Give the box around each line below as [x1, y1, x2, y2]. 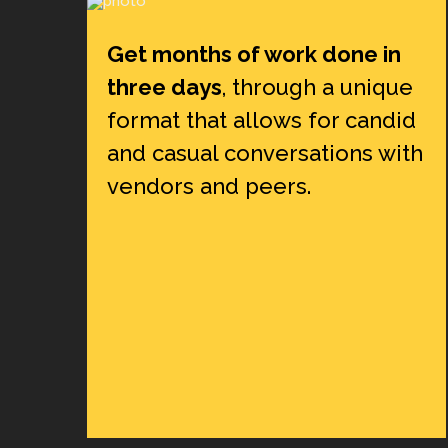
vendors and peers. [106, 173, 311, 199]
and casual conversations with [106, 140, 423, 166]
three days [106, 74, 222, 100]
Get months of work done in [106, 41, 401, 67]
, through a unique [221, 74, 413, 100]
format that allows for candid [106, 107, 416, 133]
